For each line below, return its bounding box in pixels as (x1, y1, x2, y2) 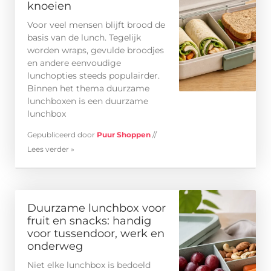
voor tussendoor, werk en (27, 227, 165, 241)
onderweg (27, 240, 83, 253)
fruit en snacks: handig (27, 214, 151, 228)
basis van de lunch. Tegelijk (27, 32, 141, 44)
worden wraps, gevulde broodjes (27, 45, 164, 56)
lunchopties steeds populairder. (27, 70, 160, 82)
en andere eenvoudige (27, 57, 121, 69)
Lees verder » (27, 145, 74, 154)
